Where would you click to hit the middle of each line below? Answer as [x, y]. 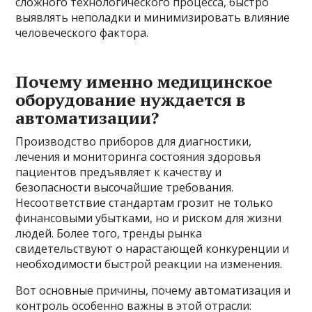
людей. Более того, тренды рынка [109, 233]
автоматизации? [87, 117]
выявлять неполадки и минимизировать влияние [153, 17]
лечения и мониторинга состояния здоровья [138, 156]
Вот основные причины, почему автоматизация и [153, 290]
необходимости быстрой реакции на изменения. [149, 264]
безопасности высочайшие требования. [125, 187]
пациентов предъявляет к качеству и [119, 172]
